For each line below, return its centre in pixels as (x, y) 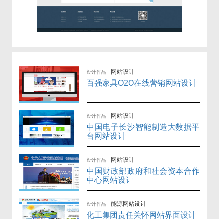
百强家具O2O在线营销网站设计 (142, 83)
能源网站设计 (129, 204)
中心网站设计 (110, 180)
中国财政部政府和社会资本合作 (143, 171)
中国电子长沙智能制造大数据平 (143, 127)
